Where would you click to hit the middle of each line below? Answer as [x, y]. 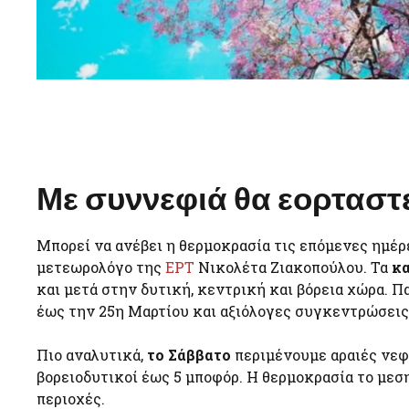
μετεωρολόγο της [101, 267]
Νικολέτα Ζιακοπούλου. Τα [293, 267]
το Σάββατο [189, 355]
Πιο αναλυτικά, [92, 355]
